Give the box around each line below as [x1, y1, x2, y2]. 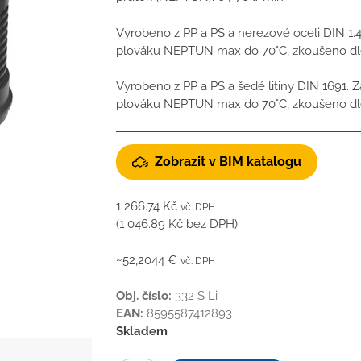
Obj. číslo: [116, 288, 172, 304]
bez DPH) [183, 217, 238, 232]
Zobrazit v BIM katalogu [155, 153, 301, 169]
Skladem [116, 324, 168, 339]
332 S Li [175, 288, 218, 304]
